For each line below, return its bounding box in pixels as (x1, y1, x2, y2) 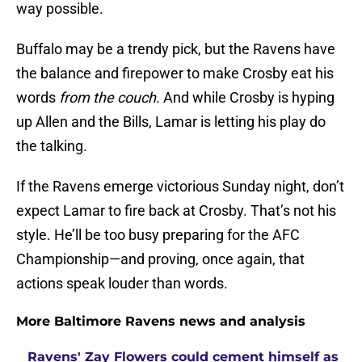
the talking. (16, 137, 87, 155)
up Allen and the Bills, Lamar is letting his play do (16, 113, 326, 131)
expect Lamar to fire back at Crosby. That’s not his (16, 202, 336, 220)
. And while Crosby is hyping (156, 89, 335, 107)
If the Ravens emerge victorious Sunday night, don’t (16, 178, 344, 196)
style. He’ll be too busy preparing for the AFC (16, 226, 300, 244)
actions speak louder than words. (16, 275, 228, 293)
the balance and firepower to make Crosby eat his (16, 65, 334, 82)
